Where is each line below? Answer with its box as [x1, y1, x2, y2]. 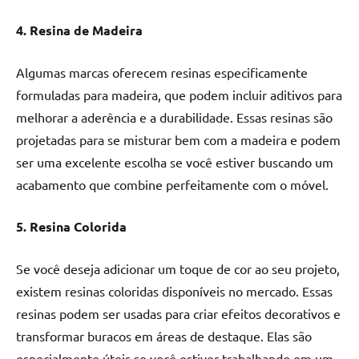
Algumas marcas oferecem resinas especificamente [16, 64, 308, 81]
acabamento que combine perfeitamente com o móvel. [16, 176, 329, 193]
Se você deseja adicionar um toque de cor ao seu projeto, [16, 260, 340, 277]
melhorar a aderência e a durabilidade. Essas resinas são [16, 109, 333, 126]
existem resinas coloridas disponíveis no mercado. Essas [16, 283, 333, 300]
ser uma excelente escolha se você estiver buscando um [16, 154, 333, 171]
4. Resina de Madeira [16, 22, 143, 39]
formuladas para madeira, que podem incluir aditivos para [16, 87, 342, 103]
